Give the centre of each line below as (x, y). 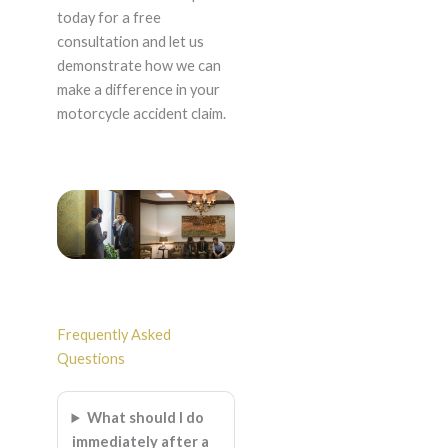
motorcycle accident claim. (141, 114)
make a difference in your (138, 90)
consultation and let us (130, 42)
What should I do (146, 417)
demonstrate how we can (138, 66)
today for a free (108, 18)
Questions (90, 358)
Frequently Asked (113, 334)
